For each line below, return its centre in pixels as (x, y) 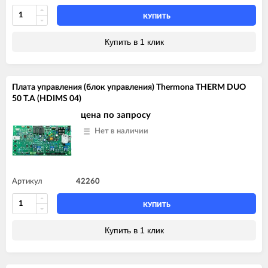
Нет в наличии (121, 131)
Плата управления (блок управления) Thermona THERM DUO (129, 87)
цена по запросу (116, 115)
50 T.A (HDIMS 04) (47, 98)
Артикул (27, 181)
